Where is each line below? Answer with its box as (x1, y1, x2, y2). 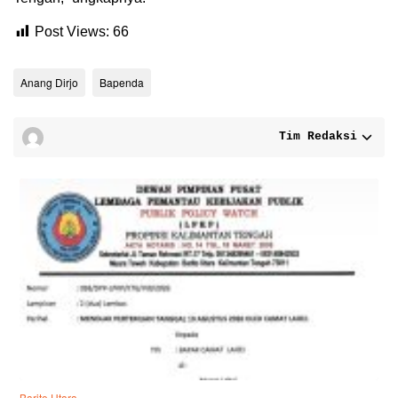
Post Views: (35, 24, 109, 39)
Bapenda (99, 75, 144, 90)
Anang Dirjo (20, 75, 78, 90)
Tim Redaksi (279, 130, 357, 144)
